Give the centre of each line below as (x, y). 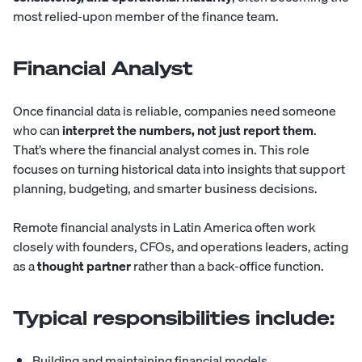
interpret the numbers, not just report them (188, 130)
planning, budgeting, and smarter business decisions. (165, 189)
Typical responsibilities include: (174, 318)
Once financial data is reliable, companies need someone (175, 111)
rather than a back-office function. (227, 266)
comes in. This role (255, 150)
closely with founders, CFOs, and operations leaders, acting (181, 247)
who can (38, 130)
